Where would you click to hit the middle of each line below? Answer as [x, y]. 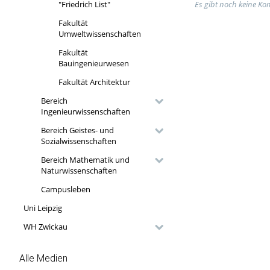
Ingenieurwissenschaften [85, 112]
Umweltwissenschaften [99, 34]
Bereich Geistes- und [77, 130]
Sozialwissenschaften [78, 141]
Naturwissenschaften [79, 171]
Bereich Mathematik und [85, 160]
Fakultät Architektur [94, 82]
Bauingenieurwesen [93, 64]
